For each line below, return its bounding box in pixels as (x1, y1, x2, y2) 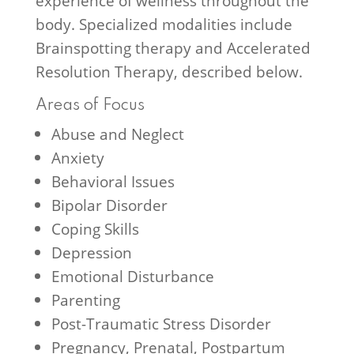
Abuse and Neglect (51, 123, 184, 145)
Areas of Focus (35, 98, 145, 114)
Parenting (51, 289, 120, 311)
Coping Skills (51, 218, 139, 239)
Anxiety (51, 147, 104, 168)
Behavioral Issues (51, 171, 175, 192)
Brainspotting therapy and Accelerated (35, 37, 311, 58)
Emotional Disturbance (51, 265, 214, 287)
